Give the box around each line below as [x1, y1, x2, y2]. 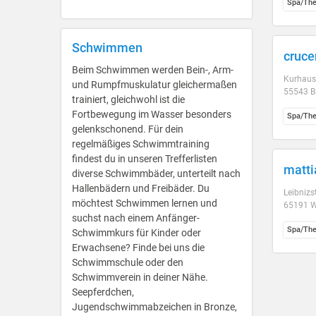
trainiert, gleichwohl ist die [72, 94, 185, 105]
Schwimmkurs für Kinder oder [72, 227, 201, 238]
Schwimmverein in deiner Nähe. [72, 272, 208, 283]
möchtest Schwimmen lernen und [72, 197, 217, 209]
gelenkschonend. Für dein [72, 123, 183, 135]
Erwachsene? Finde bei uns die [72, 242, 205, 253]
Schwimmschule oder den [72, 257, 183, 268]
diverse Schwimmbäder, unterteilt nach [72, 168, 241, 179]
